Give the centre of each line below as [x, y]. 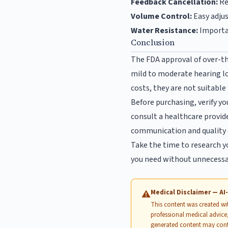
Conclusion [153, 42]
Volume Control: [162, 17]
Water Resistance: [165, 31]
